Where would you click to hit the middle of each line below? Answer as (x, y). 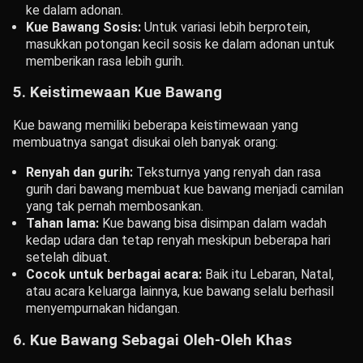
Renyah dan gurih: (79, 172)
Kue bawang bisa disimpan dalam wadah (213, 223)
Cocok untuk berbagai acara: (114, 274)
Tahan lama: (62, 223)
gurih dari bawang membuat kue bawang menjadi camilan (185, 189)
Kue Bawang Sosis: (83, 27)
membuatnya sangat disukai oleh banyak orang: (145, 142)
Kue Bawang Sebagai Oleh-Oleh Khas (161, 340)
